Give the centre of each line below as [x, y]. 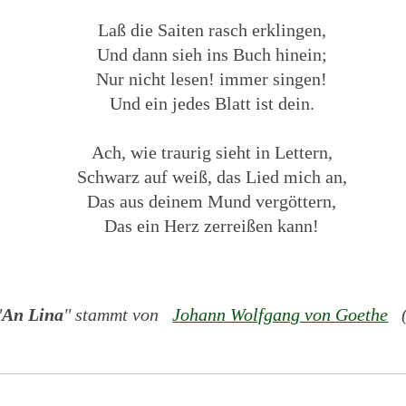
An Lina [33, 315]
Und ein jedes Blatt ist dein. [212, 103]
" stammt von [114, 315]
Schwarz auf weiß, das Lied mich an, [212, 176]
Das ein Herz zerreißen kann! [212, 225]
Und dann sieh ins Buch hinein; [212, 54]
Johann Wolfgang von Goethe [280, 315]
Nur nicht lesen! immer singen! [212, 78]
